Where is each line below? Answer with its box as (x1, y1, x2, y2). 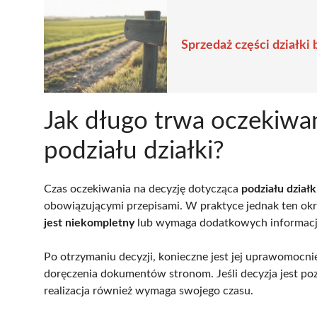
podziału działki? (44, 138, 224, 163)
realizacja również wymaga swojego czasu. (44, 284, 253, 296)
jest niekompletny (44, 217, 134, 229)
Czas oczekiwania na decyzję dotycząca (44, 183, 241, 195)
